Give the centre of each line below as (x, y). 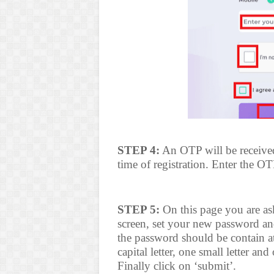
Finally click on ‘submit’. (177, 266)
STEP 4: (139, 150)
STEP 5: (139, 209)
